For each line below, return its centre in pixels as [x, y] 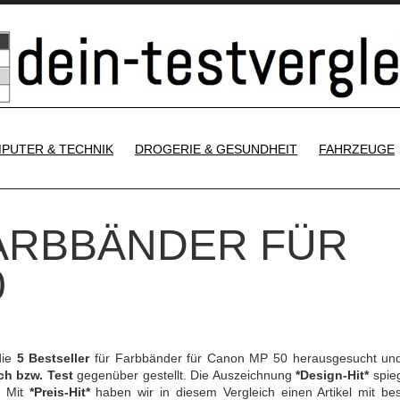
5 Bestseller [53, 358]
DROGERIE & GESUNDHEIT [216, 149]
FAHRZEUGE [357, 149]
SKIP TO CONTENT [275, 136]
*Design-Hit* [333, 375]
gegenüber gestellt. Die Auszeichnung [184, 375]
